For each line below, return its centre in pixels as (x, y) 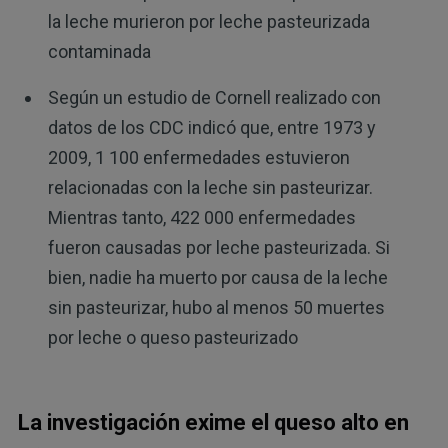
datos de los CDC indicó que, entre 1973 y (211, 127)
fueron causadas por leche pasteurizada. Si (218, 247)
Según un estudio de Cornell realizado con (214, 97)
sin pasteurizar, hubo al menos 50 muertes (216, 307)
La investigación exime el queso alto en (213, 423)
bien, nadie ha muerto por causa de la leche (217, 277)
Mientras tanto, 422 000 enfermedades (201, 217)
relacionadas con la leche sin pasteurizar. (210, 187)
